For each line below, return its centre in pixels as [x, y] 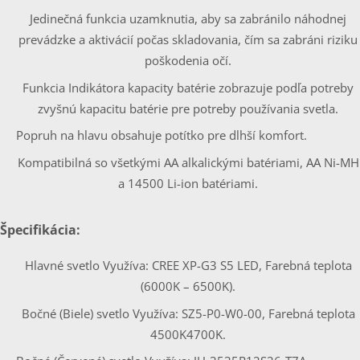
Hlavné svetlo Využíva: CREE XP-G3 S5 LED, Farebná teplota [188, 266]
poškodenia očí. [188, 61]
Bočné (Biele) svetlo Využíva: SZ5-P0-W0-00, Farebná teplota [188, 313]
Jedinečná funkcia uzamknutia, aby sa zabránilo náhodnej [188, 19]
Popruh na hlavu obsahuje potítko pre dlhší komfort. [162, 135]
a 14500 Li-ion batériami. [188, 183]
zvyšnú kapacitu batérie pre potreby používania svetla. [188, 108]
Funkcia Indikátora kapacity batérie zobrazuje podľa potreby [188, 87]
